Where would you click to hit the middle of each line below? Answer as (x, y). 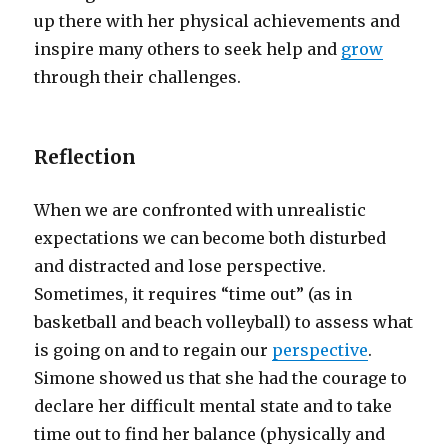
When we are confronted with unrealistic (200, 210)
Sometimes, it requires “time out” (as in (193, 294)
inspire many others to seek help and (188, 49)
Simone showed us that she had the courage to (221, 378)
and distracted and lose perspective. (182, 266)
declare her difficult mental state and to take (213, 406)
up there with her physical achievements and (217, 21)
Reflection (85, 157)
